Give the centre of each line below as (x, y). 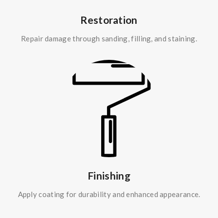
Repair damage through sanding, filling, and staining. (109, 38)
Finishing (109, 175)
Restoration (109, 20)
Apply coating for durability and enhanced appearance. (109, 194)
